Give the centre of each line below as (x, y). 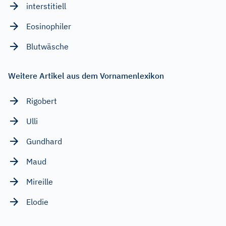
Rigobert (42, 101)
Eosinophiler (49, 26)
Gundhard (44, 141)
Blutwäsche (47, 46)
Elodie (37, 202)
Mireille (40, 181)
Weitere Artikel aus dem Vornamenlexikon (86, 75)
